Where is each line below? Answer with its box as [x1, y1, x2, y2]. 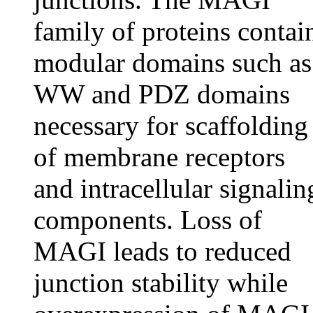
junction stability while [34, 268, 288, 298]
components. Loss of [34, 205, 262, 235]
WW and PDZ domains [34, 79, 290, 109]
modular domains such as [34, 48, 312, 78]
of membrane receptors [34, 142, 285, 172]
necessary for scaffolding [34, 110, 308, 140]
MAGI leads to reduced [34, 236, 291, 266]
